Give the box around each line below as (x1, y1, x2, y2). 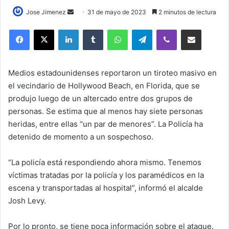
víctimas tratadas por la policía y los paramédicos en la (8, 170, 204, 180)
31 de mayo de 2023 (87, 8, 146, 16)
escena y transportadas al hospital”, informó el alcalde (8, 182, 203, 193)
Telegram (152, 25, 181, 33)
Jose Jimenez (26, 8, 66, 16)
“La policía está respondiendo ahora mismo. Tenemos (8, 157, 201, 167)
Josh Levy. (8, 195, 46, 205)
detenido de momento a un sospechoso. (8, 131, 153, 142)
